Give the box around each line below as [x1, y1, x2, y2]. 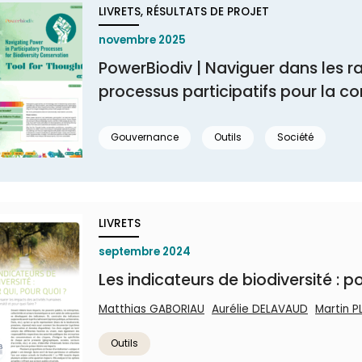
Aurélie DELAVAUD [212, 301, 308, 317]
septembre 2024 [99, 244, 191, 259]
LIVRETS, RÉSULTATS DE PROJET [99, 4, 269, 19]
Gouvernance [111, 130, 179, 144]
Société [277, 130, 314, 144]
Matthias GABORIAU [99, 301, 204, 317]
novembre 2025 [99, 32, 186, 48]
